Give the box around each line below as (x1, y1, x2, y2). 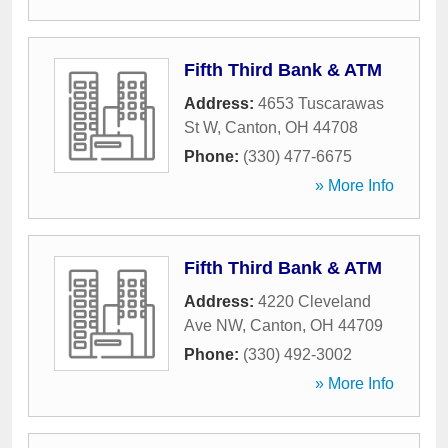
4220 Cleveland (258, 293, 371, 310)
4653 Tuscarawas (258, 95, 384, 112)
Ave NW (184, 317, 242, 334)
